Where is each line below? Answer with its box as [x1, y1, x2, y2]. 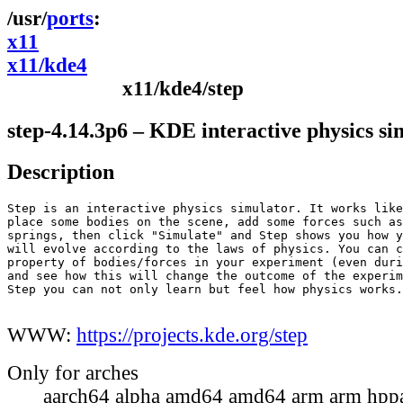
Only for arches [7, 362, 139, 385]
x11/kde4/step [122, 77, 244, 100]
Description [7, 159, 114, 184]
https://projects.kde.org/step [76, 324, 308, 347]
